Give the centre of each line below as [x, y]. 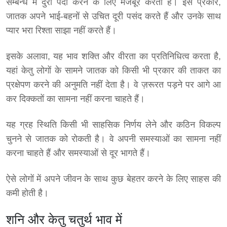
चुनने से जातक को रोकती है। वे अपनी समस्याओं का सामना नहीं [113, 139]
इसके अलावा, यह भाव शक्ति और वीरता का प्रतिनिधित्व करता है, [113, 56]
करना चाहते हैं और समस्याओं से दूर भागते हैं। [78, 153]
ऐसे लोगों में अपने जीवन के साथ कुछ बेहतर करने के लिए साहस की [113, 179]
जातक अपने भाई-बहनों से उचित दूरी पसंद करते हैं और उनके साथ [113, 16]
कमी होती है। [27, 193]
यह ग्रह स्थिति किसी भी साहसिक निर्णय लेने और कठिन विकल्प [113, 125]
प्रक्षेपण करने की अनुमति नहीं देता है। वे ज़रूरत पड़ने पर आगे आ [113, 85]
